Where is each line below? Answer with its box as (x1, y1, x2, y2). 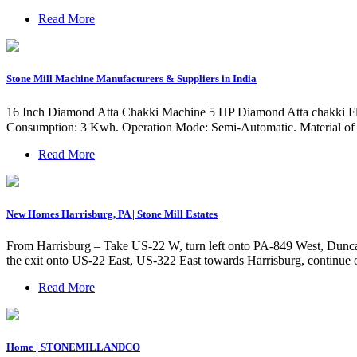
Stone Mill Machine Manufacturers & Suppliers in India (6, 73, 257, 85)
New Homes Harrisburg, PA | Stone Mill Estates (6, 208, 218, 221)
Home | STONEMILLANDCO (6, 340, 140, 353)
